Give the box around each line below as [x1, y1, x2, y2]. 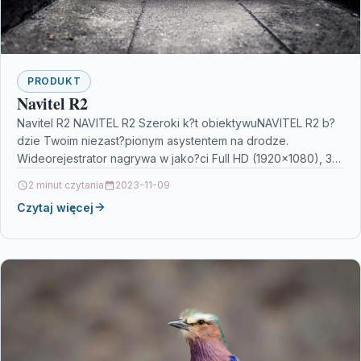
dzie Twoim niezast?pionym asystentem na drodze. [17, 133, 288, 147]
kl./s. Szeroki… [17, 168, 93, 183]
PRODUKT [27, 74, 81, 87]
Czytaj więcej [17, 200, 93, 214]
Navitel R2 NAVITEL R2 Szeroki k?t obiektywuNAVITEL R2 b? [17, 115, 335, 130]
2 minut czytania [28, 178, 104, 191]
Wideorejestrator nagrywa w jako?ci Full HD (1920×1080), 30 [17, 151, 339, 165]
